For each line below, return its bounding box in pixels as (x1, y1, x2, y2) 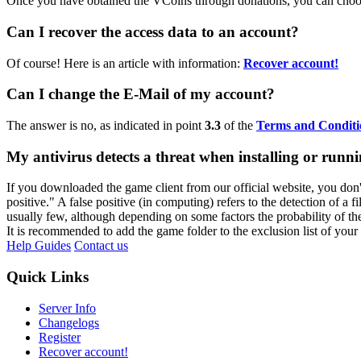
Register (39, 330, 81, 344)
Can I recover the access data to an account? (6, 23, 299, 40)
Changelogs (39, 315, 99, 330)
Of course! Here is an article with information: (6, 56, 243, 70)
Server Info (39, 301, 96, 315)
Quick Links (6, 268, 89, 286)
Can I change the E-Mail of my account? (6, 85, 275, 103)
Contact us (74, 239, 128, 253)
